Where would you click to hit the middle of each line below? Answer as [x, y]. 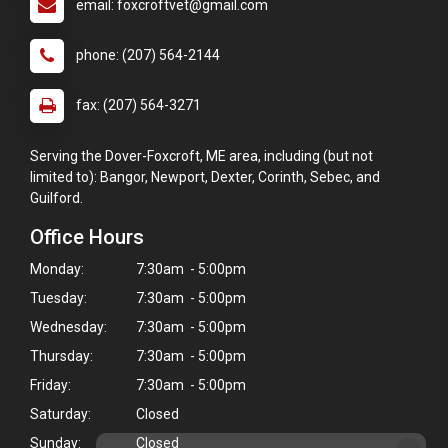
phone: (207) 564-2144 [148, 55]
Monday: [57, 269]
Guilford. [58, 198]
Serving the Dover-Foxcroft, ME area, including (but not [201, 156]
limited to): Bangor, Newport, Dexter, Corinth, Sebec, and [205, 177]
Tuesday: [58, 298]
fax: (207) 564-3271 [138, 105]
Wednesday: [68, 327]
